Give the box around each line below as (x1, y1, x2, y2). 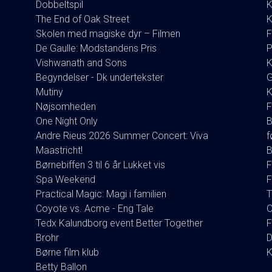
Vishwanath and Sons (36, 56, 127, 69)
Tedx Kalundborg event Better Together (36, 217, 203, 229)
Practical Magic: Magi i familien (36, 188, 166, 200)
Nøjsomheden (36, 100, 96, 112)
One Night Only (36, 115, 98, 127)
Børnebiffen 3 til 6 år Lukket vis (36, 158, 165, 171)
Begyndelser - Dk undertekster (36, 71, 163, 83)
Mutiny (36, 86, 63, 98)
